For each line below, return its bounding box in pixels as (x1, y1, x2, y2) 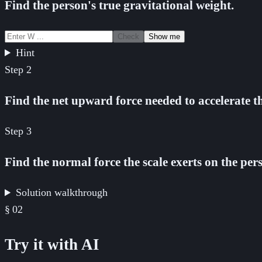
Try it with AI (5, 235, 99, 253)
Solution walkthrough (16, 187, 108, 199)
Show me (149, 32, 180, 42)
